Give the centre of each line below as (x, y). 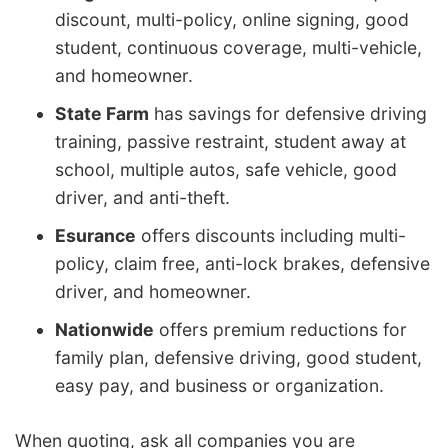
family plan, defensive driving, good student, (238, 357)
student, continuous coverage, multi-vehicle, (238, 47)
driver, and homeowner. (153, 291)
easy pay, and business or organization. (219, 385)
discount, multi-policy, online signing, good (232, 19)
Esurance (95, 235)
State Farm (102, 113)
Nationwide (104, 329)
